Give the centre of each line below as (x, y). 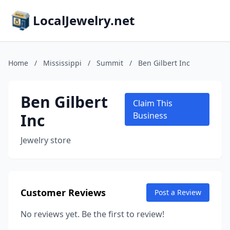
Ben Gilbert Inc (164, 63)
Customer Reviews (63, 193)
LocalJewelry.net (84, 20)
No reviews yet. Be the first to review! (92, 214)
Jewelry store (46, 140)
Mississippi (62, 63)
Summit (110, 63)
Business (150, 116)
